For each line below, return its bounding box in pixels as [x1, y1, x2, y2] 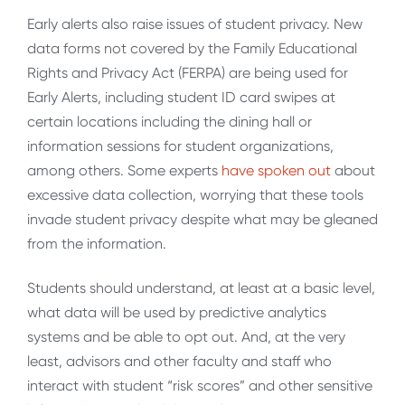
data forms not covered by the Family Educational [27, 40, 357, 58]
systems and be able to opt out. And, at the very [27, 328, 345, 346]
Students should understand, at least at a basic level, [27, 279, 375, 297]
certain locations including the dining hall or [27, 113, 312, 131]
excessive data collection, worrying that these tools [27, 186, 363, 204]
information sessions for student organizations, [27, 137, 334, 155]
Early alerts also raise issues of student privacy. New [27, 15, 363, 33]
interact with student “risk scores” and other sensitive [27, 377, 372, 395]
